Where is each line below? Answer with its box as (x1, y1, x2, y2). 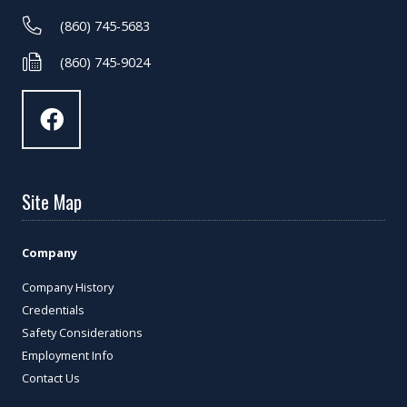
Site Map (22, 187, 82, 216)
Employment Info (22, 346, 114, 363)
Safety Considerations (22, 323, 143, 341)
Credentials (22, 301, 84, 318)
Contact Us (22, 369, 80, 386)
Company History (22, 278, 114, 295)
